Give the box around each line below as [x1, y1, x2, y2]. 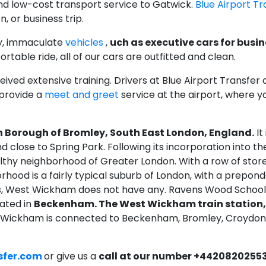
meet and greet [45, 88, 119, 102]
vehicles [65, 36, 106, 50]
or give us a [44, 249, 99, 264]
